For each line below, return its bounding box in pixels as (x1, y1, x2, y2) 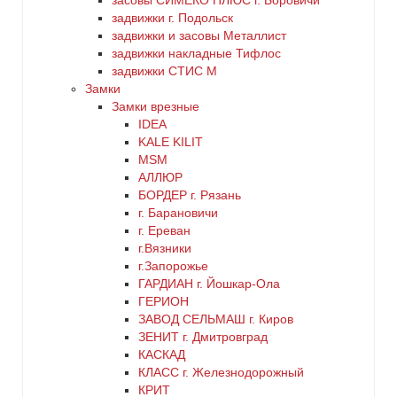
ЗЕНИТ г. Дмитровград (138, 330, 268, 344)
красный (34, 151, 82, 165)
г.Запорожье (138, 259, 208, 273)
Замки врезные (112, 99, 199, 113)
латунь (34, 194, 73, 208)
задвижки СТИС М (112, 64, 217, 78)
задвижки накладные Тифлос (112, 46, 281, 60)
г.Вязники (138, 241, 191, 255)
